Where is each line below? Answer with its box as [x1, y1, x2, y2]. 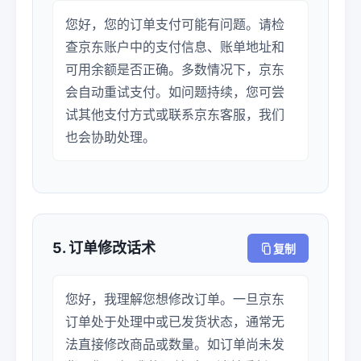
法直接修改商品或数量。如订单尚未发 [65, 336, 284, 352]
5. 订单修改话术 [52, 239, 156, 256]
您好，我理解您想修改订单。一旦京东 [65, 291, 284, 307]
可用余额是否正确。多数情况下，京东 [65, 61, 284, 77]
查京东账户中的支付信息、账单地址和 [65, 39, 284, 55]
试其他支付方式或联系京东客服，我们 [65, 106, 284, 122]
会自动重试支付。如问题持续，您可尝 [65, 84, 284, 100]
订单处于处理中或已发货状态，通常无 [65, 313, 284, 330]
